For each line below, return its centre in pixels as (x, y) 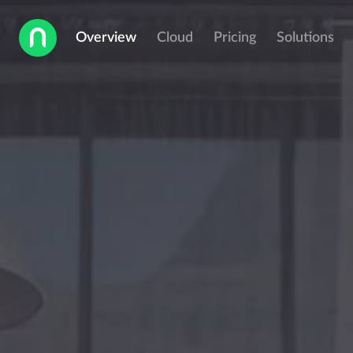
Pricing (235, 38)
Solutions (305, 38)
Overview (106, 38)
